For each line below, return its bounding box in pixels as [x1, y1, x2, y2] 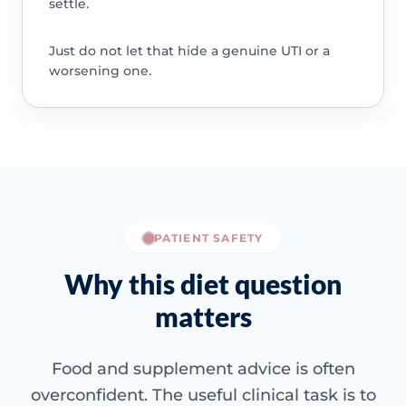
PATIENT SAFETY [153, 231, 264, 246]
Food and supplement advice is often [51, 359, 355, 380]
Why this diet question [64, 267, 342, 301]
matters [154, 300, 252, 333]
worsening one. [48, 63, 151, 80]
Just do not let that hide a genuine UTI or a [48, 43, 330, 60]
